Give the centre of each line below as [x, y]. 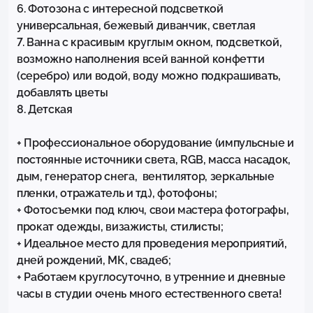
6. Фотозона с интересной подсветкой [120, 9]
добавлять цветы [63, 93]
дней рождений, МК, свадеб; [94, 261]
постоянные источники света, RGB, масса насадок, [154, 160]
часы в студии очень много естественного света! [150, 294]
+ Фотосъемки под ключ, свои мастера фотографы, [153, 210]
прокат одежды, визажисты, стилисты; [120, 227]
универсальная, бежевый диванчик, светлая [136, 26]
